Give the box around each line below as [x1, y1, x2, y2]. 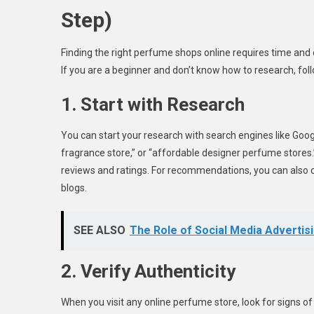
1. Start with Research [61, 93, 245, 115]
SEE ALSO [74, 223, 125, 237]
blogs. [61, 182, 87, 193]
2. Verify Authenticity [61, 260, 235, 282]
